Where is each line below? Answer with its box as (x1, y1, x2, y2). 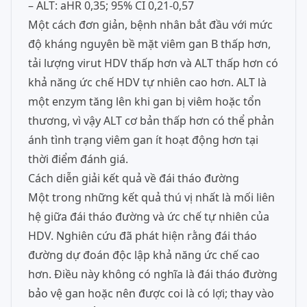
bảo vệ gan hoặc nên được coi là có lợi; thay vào (28, 286, 274, 301)
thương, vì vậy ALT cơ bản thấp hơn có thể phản (28, 113, 274, 128)
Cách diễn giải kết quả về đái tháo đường (28, 171, 239, 186)
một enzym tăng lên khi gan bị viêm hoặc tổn (28, 94, 261, 109)
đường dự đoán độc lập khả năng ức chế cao (28, 247, 260, 262)
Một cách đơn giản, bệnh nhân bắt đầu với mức (28, 17, 273, 32)
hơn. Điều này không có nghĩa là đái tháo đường (28, 267, 278, 282)
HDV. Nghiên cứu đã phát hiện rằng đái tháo (28, 228, 257, 243)
